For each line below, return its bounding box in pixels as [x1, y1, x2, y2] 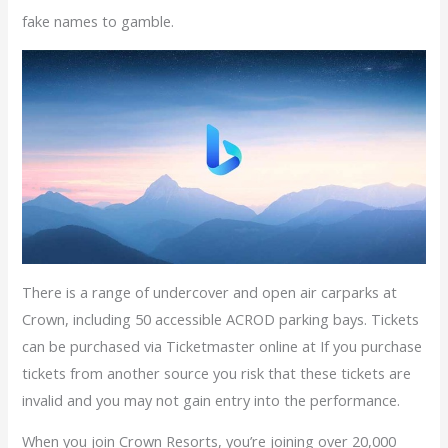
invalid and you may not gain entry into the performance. [22, 389, 401, 410]
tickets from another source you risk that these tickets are [22, 362, 412, 383]
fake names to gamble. [22, 11, 175, 32]
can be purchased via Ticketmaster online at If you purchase [22, 335, 423, 356]
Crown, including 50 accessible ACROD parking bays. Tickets [22, 308, 420, 329]
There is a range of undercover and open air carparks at [22, 281, 398, 302]
